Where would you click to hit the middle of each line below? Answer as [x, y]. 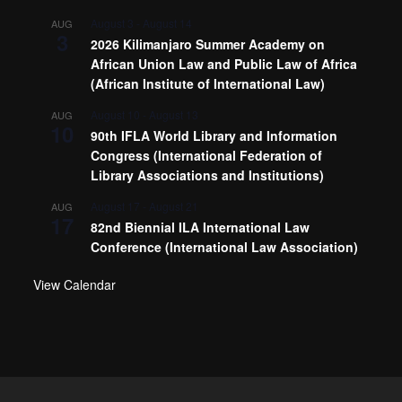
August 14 [168, 23]
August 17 [116, 206]
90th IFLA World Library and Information [214, 135]
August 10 [116, 114]
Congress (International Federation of [207, 155]
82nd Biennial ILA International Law [201, 227]
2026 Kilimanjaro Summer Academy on [208, 44]
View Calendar [75, 284]
